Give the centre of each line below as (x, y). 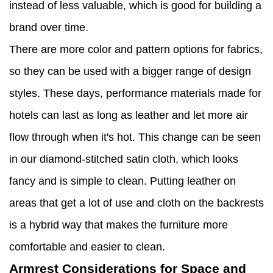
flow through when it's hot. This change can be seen (135, 137)
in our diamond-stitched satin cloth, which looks (124, 159)
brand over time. (49, 28)
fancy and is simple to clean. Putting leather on (122, 181)
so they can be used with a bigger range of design (130, 72)
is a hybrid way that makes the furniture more (119, 225)
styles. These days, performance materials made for (135, 94)
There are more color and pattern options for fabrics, (136, 50)
